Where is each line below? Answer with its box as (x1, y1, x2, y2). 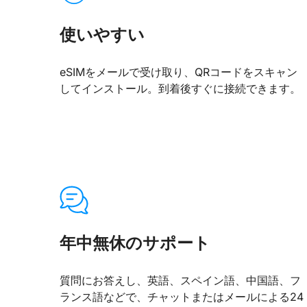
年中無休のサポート (60, 232, 210, 253)
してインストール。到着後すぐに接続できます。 (60, 82, 301, 96)
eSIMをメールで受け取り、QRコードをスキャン (60, 65, 297, 79)
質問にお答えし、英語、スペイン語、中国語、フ (60, 273, 301, 287)
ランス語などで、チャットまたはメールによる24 (60, 289, 304, 304)
